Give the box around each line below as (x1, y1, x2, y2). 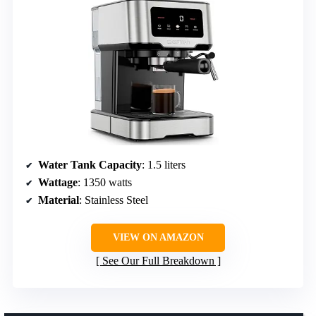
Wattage (38, 176, 78, 188)
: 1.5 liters (142, 158, 186, 171)
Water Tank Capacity (38, 158, 142, 171)
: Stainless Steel (79, 193, 148, 206)
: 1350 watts (78, 176, 132, 188)
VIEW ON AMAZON (112, 231, 204, 243)
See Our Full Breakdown (102, 254, 214, 267)
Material (38, 193, 79, 206)
